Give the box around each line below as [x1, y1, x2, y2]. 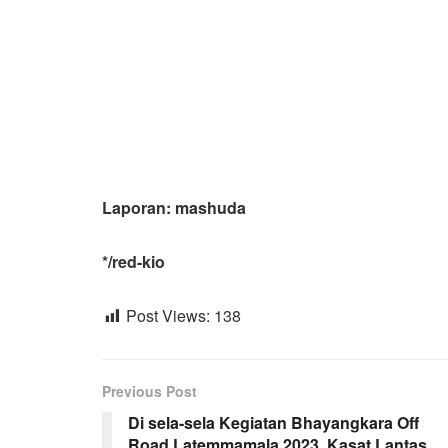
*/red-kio [102, 249, 165, 273]
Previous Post [102, 380, 197, 401]
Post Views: [126, 303, 210, 327]
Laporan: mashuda [102, 195, 246, 219]
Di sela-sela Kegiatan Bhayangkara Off [128, 410, 419, 434]
